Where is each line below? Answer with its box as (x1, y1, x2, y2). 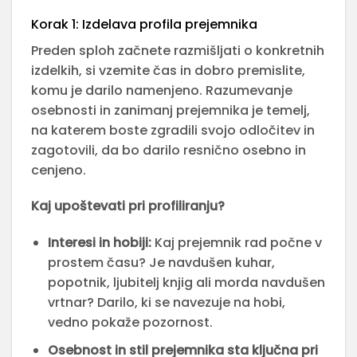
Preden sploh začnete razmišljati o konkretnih (31, 41, 324, 60)
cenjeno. (31, 160, 86, 179)
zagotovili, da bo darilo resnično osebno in (31, 140, 306, 159)
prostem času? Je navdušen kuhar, (47, 253, 275, 273)
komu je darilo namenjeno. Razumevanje (31, 80, 292, 100)
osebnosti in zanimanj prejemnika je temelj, (31, 100, 310, 120)
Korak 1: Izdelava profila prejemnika (31, 14, 257, 33)
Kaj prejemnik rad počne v (151, 233, 322, 253)
